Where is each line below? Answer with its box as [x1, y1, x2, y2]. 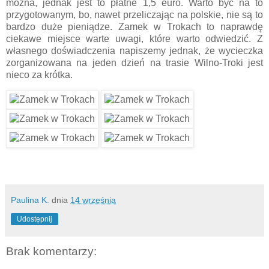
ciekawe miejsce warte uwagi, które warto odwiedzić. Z [6, 33, 263, 44]
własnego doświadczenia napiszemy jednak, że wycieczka [6, 45, 263, 56]
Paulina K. [11, 195, 49, 205]
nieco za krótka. [6, 69, 73, 80]
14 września [70, 195, 116, 205]
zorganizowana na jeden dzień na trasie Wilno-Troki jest [6, 57, 263, 68]
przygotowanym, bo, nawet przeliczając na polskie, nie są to [6, 9, 263, 20]
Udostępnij [17, 215, 52, 224]
